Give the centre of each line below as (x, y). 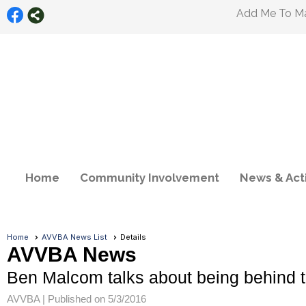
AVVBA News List (74, 237)
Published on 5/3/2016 (97, 299)
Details (133, 237)
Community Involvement (149, 178)
